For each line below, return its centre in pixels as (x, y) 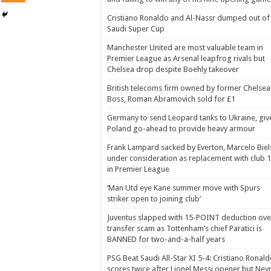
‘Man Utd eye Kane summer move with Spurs (184, 188)
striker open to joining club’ (154, 199)
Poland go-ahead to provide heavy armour (181, 129)
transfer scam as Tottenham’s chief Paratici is (184, 228)
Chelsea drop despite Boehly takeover (173, 69)
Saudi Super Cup (136, 29)
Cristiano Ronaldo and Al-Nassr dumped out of (188, 18)
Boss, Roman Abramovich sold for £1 (171, 99)
